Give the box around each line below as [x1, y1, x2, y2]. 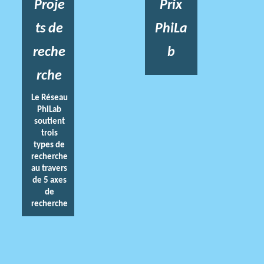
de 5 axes [32, 176, 67, 186]
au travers [31, 164, 68, 174]
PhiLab [37, 105, 62, 115]
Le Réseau [31, 93, 68, 103]
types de [34, 140, 65, 150]
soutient [34, 117, 65, 127]
